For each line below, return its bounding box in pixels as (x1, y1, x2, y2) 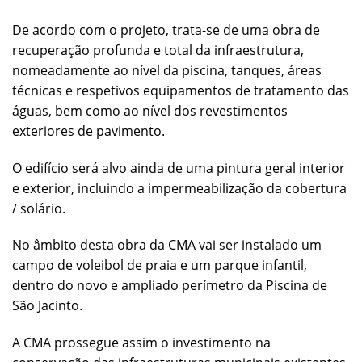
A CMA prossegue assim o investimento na (12, 334, 271, 352)
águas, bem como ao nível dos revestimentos (12, 101, 288, 120)
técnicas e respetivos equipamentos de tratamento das (12, 81, 349, 99)
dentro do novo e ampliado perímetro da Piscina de (12, 276, 327, 295)
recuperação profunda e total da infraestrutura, (12, 40, 304, 59)
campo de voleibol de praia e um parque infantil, (12, 256, 307, 275)
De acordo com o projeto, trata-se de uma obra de (12, 20, 320, 39)
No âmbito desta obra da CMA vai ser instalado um (12, 236, 322, 255)
